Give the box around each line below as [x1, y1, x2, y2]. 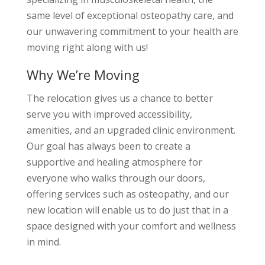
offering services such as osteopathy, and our [26, 188, 229, 201]
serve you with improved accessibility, [26, 108, 192, 121]
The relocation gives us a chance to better [26, 92, 213, 105]
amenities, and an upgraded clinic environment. [26, 124, 235, 137]
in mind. [26, 235, 61, 249]
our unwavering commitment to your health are [26, 25, 238, 38]
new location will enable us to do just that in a [26, 203, 228, 217]
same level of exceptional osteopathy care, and [26, 9, 234, 22]
